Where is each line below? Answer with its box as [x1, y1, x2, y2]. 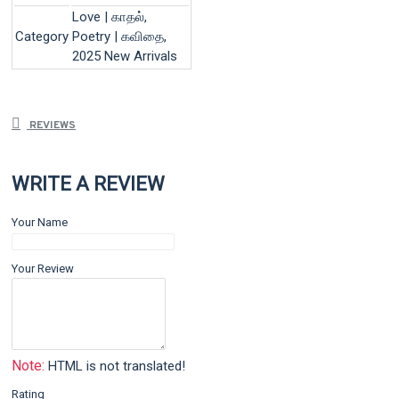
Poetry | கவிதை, [72, 28, 167, 45]
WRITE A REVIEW [12, 173, 165, 195]
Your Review [12, 262, 74, 275]
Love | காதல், [72, 8, 147, 25]
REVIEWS [27, 118, 76, 133]
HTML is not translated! [45, 358, 185, 374]
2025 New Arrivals [72, 47, 177, 64]
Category [15, 28, 69, 45]
